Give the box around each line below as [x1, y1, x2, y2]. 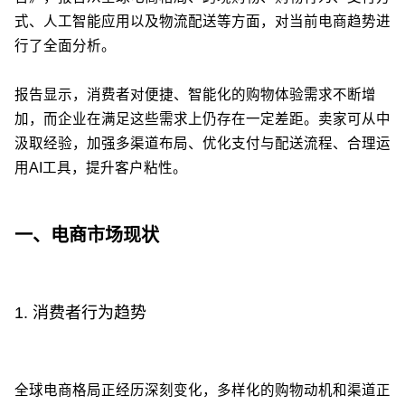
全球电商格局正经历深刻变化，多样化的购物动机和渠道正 [14, 381, 391, 398]
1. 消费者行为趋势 [14, 303, 146, 322]
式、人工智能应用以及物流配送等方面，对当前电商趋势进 [14, 14, 391, 30]
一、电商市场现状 [14, 224, 159, 245]
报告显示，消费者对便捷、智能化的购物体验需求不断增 [14, 87, 376, 103]
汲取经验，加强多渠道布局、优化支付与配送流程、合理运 [14, 136, 391, 152]
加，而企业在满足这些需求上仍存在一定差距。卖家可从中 [14, 111, 391, 127]
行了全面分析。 [14, 38, 116, 54]
